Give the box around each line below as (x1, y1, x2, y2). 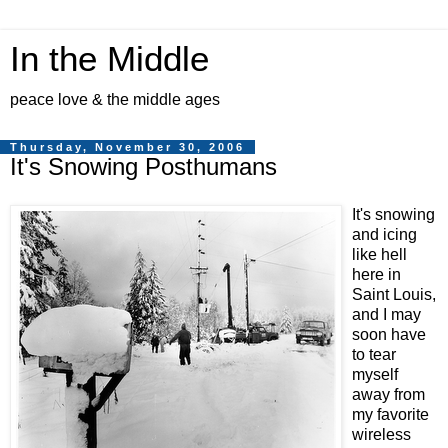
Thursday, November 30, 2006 (10, 141, 245, 153)
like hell (352, 245, 407, 263)
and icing (352, 225, 417, 243)
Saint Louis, (352, 285, 436, 303)
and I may (352, 305, 421, 323)
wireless (352, 425, 411, 443)
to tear (352, 345, 396, 363)
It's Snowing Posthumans (10, 153, 277, 180)
